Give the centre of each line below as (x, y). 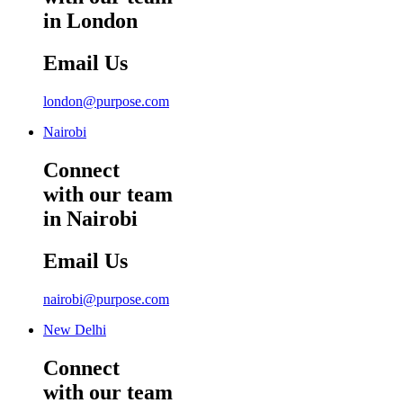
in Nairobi (90, 218)
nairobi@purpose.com (106, 299)
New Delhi (75, 329)
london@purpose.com (106, 102)
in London (90, 21)
